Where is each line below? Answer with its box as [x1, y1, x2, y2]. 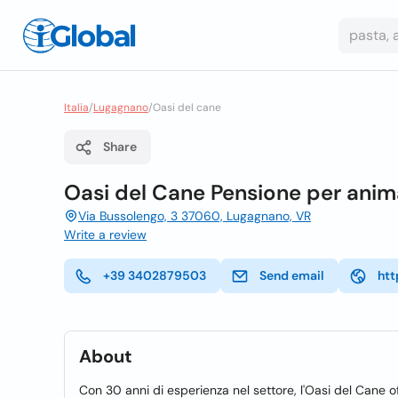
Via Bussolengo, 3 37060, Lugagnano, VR [78, 208, 311, 224]
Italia [64, 100, 89, 115]
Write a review [64, 227, 147, 243]
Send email [259, 267, 324, 283]
